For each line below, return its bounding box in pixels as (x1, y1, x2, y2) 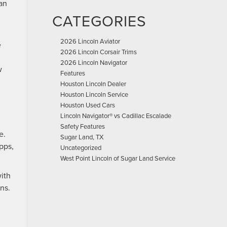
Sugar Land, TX (60, 132, 103, 141)
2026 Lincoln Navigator (60, 58, 127, 67)
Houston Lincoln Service (60, 90, 128, 99)
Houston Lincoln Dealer (60, 79, 126, 88)
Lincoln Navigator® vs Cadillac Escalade (60, 111, 171, 120)
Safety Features (60, 122, 106, 131)
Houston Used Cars (60, 100, 115, 109)
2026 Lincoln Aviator (60, 36, 120, 46)
